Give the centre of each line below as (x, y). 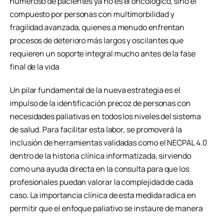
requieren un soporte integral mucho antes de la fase (103, 53)
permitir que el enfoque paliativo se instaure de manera (106, 208)
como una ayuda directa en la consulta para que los (100, 169)
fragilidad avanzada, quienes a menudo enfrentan (97, 27)
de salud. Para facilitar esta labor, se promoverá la (96, 129)
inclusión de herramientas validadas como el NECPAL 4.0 (109, 142)
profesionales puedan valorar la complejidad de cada (101, 182)
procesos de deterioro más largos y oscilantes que (97, 40)
